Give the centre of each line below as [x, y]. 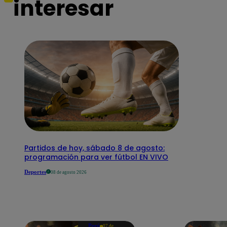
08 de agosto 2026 [69, 173]
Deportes [35, 172]
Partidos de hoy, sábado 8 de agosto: [94, 148]
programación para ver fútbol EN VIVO [96, 157]
